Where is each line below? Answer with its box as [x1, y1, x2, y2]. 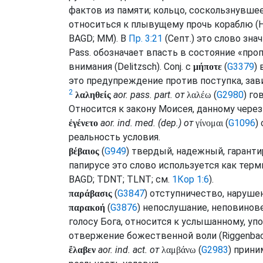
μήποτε [193, 62, 222, 72]
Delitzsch [117, 61, 157, 72]
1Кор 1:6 [172, 174, 209, 185]
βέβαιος [69, 146, 99, 156]
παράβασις [69, 188, 112, 198]
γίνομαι [195, 118, 223, 128]
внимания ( [69, 61, 117, 72]
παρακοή [69, 203, 105, 213]
